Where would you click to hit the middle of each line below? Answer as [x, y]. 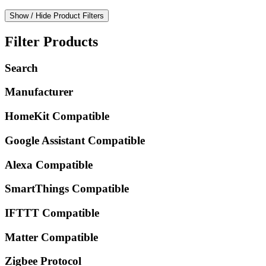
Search [21, 68]
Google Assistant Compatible [75, 140]
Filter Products [51, 41]
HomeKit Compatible [57, 116]
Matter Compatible [51, 237]
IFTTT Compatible [52, 213]
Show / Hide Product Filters [57, 15]
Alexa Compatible [49, 164]
